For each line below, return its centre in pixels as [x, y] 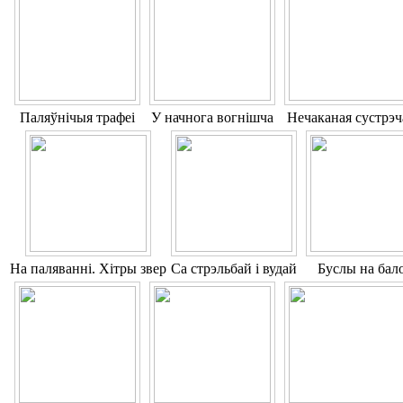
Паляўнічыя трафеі [77, 118]
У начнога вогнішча [212, 118]
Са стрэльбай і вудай [234, 269]
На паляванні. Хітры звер [88, 269]
